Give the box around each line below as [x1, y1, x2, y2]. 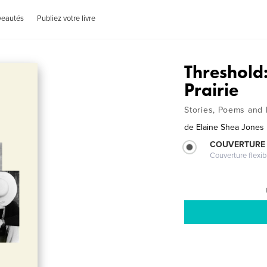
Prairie [184, 79, 239, 101]
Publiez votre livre [37, 14, 96, 23]
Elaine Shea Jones [196, 122, 265, 132]
